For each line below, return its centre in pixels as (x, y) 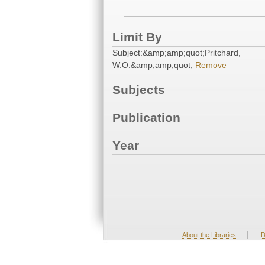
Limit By (137, 37)
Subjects (139, 90)
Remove (211, 65)
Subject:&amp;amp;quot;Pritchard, (177, 53)
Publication (146, 118)
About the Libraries (209, 235)
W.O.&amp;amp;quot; (154, 65)
